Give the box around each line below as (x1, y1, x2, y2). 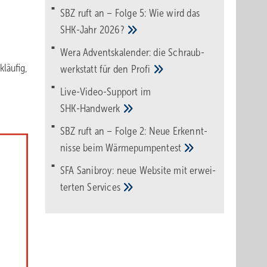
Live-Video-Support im (60, 86, 151, 98)
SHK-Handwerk (60, 103, 123, 114)
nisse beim (60, 142, 106, 154)
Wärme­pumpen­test (105, 142, 184, 154)
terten (60, 181, 88, 193)
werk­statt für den (60, 63, 131, 75)
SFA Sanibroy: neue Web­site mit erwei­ (60, 164, 216, 176)
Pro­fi (131, 63, 153, 75)
